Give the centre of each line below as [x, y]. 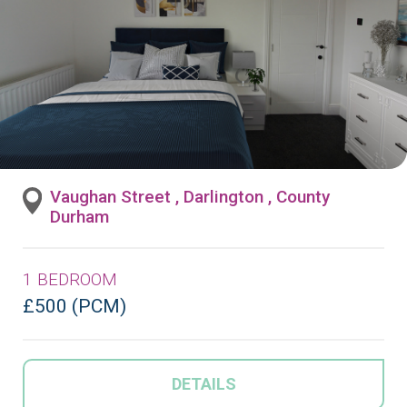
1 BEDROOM [70, 279]
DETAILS [203, 383]
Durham [79, 216]
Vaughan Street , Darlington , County [190, 196]
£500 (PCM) [74, 306]
